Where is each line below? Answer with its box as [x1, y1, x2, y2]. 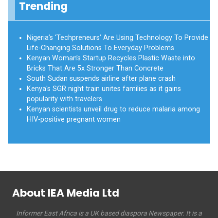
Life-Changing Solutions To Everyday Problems [27, 43, 174, 52]
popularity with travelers [27, 94, 102, 103]
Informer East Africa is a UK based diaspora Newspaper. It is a [16, 209, 202, 217]
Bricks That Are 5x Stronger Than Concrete [27, 64, 163, 73]
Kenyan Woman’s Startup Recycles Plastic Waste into [27, 54, 195, 62]
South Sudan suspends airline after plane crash [27, 74, 176, 83]
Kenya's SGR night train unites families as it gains [27, 84, 181, 93]
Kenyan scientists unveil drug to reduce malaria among [27, 105, 200, 113]
